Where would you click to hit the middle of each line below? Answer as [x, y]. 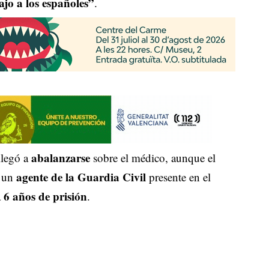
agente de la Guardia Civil [81, 177]
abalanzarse [61, 158]
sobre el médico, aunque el [153, 158]
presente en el [179, 177]
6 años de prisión [46, 196]
